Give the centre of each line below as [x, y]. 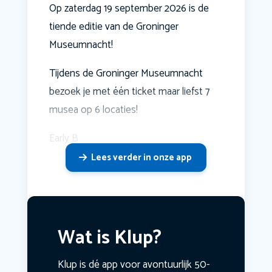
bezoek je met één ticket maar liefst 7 [129, 92]
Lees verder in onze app [141, 158]
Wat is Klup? [109, 239]
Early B [63, 139]
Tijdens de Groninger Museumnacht [126, 74]
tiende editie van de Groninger [114, 27]
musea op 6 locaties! [93, 110]
